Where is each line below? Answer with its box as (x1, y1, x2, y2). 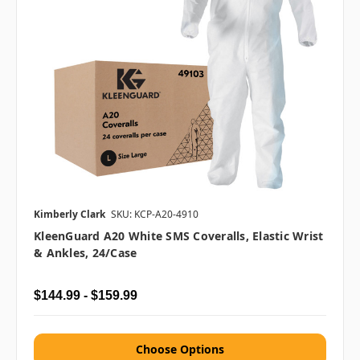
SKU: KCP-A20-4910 (111, 207, 198, 222)
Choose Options (136, 342, 224, 358)
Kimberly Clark (34, 207, 105, 222)
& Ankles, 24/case (34, 245, 137, 261)
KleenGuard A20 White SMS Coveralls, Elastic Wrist (34, 228, 324, 244)
